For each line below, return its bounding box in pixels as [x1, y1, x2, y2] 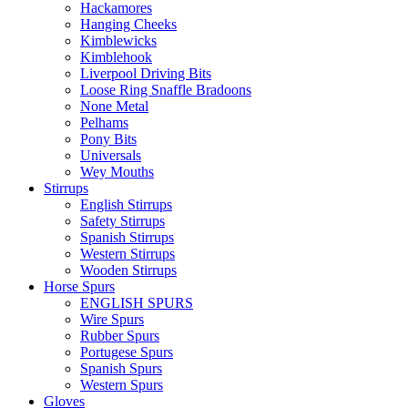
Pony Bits [80, 130, 137, 147]
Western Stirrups [80, 245, 175, 261]
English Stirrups [80, 196, 172, 212]
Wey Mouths [80, 163, 154, 179]
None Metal [80, 97, 148, 114]
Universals [80, 147, 141, 163]
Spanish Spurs [80, 360, 162, 376]
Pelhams [80, 114, 128, 130]
